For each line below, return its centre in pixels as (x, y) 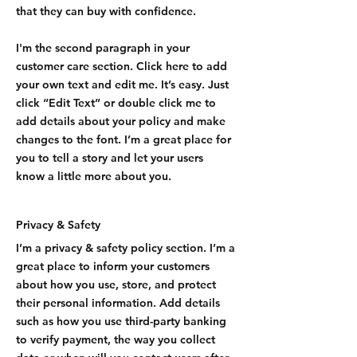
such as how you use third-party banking (121, 321)
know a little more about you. (94, 176)
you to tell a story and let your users (110, 158)
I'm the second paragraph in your (103, 48)
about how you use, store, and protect (116, 284)
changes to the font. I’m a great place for (124, 139)
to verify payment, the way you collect (116, 339)
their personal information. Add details (118, 303)
